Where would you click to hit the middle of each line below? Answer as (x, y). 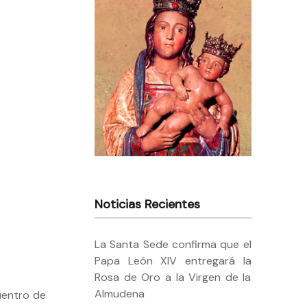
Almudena (120, 293)
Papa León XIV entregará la (173, 260)
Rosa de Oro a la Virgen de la (173, 277)
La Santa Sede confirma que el (173, 244)
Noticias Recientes (148, 204)
